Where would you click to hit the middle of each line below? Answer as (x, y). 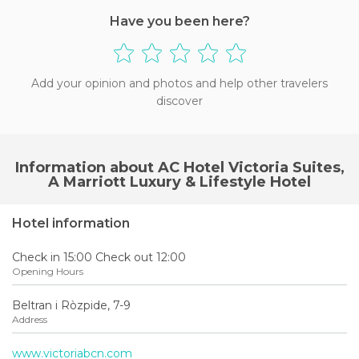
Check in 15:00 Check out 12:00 (99, 257)
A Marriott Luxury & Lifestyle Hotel (179, 182)
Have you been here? (179, 21)
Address (30, 319)
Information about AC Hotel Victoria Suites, (179, 167)
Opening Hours (48, 271)
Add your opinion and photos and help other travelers (179, 83)
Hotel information (71, 223)
